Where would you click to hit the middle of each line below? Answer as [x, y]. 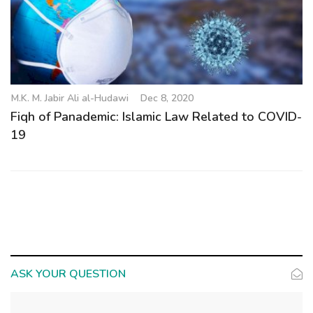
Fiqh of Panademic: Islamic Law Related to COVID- [156, 116]
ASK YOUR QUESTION [68, 274]
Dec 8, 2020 [167, 98]
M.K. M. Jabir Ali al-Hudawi [70, 98]
